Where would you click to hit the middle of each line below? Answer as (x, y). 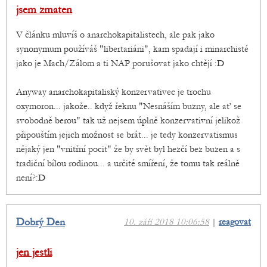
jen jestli (34, 253)
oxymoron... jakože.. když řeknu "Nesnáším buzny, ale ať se (129, 106)
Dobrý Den (41, 223)
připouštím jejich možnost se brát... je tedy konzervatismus (127, 135)
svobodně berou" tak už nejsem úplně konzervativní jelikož (128, 121)
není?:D (31, 178)
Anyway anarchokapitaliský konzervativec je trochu (114, 92)
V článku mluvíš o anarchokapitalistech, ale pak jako (115, 35)
